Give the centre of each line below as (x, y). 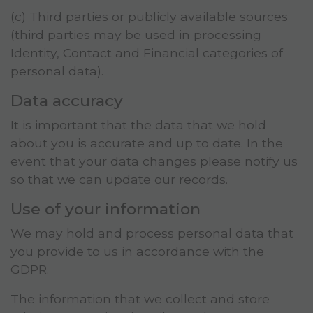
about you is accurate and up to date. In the (147, 143)
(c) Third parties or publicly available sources (149, 17)
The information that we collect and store (140, 299)
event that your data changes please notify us (154, 161)
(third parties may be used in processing (136, 35)
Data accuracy (67, 101)
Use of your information (105, 209)
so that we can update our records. (119, 180)
